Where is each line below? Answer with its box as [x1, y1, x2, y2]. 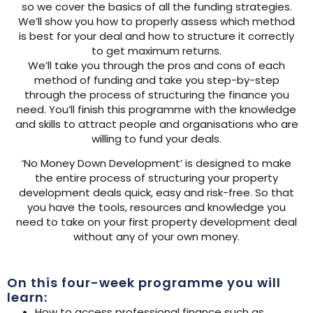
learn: [7, 288, 48, 306]
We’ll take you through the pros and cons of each [28, 58, 285, 73]
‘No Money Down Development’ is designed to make [22, 156, 291, 171]
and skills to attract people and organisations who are [15, 117, 298, 131]
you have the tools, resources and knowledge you [27, 200, 286, 215]
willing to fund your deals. [92, 131, 221, 146]
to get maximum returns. [92, 43, 221, 58]
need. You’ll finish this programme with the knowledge [17, 102, 296, 117]
